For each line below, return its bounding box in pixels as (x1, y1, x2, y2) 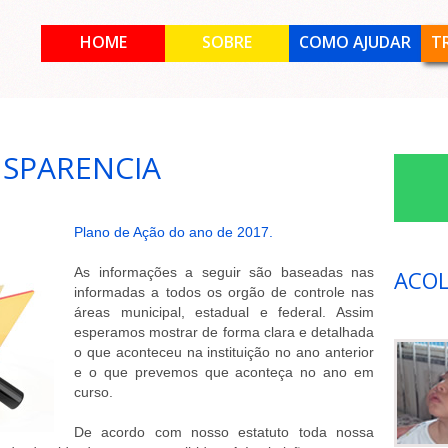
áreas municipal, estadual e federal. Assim (74, 304, 374, 320)
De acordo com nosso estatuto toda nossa (74, 424, 374, 440)
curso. (74, 384, 113, 400)
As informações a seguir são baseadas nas (74, 264, 374, 280)
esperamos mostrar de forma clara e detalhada (74, 324, 374, 340)
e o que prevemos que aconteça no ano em (74, 364, 374, 380)
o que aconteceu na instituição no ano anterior (74, 344, 374, 360)
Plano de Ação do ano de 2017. (74, 224, 273, 240)
